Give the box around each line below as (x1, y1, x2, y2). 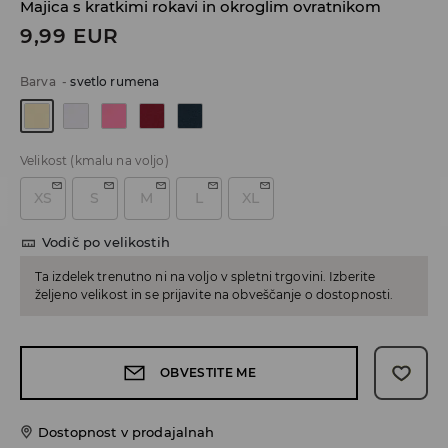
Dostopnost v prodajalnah (38, 424, 215, 441)
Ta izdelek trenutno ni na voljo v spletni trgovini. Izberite (35, 269, 376, 285)
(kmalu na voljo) (70, 153, 169, 169)
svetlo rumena (70, 74, 160, 90)
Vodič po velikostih (42, 234, 170, 251)
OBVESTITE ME (160, 365, 256, 381)
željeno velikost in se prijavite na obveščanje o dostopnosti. (35, 287, 394, 303)
